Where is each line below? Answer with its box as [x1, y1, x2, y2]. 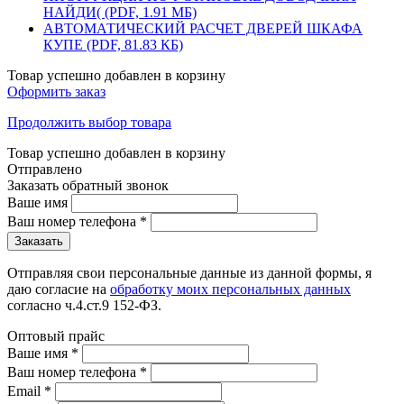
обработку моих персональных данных [110, 280, 351, 297]
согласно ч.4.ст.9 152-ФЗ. [7, 297, 161, 313]
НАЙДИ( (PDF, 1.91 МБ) [43, 4, 197, 20]
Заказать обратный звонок [7, 177, 169, 193]
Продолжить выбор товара [7, 114, 171, 130]
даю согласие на [7, 280, 110, 297]
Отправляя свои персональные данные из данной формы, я [7, 264, 372, 280]
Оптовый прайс [7, 327, 105, 344]
